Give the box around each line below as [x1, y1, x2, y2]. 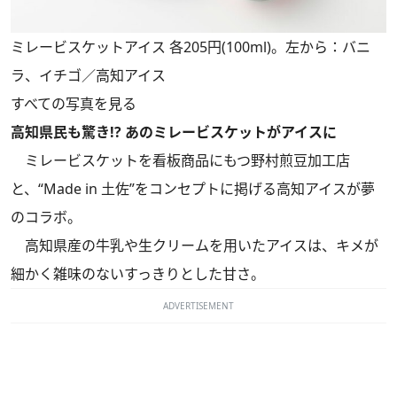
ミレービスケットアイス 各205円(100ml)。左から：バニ [11, 37, 370, 58]
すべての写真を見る [11, 94, 136, 114]
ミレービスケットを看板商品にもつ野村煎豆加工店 [11, 151, 350, 171]
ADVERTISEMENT [163, 300, 234, 313]
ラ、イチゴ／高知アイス [11, 66, 166, 86]
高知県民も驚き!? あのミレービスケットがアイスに [11, 122, 337, 143]
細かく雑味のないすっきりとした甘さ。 [11, 264, 265, 284]
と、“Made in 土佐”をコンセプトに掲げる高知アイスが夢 [11, 179, 375, 199]
